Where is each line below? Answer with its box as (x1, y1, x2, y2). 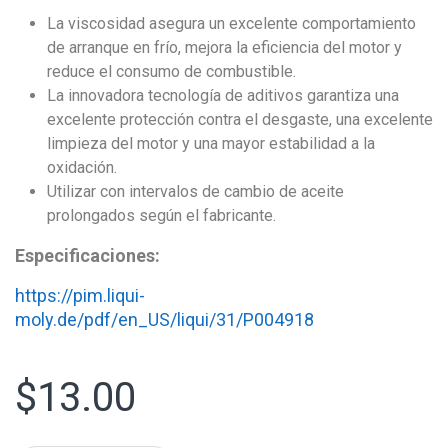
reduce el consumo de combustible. (47, 61, 296, 81)
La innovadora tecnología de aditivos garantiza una (47, 85, 399, 105)
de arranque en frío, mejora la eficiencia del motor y (47, 37, 402, 57)
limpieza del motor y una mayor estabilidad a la (47, 133, 375, 153)
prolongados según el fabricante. (47, 205, 276, 225)
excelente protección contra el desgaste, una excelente (47, 109, 433, 129)
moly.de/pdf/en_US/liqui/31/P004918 (15, 308, 314, 330)
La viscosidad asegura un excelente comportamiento (47, 13, 416, 33)
